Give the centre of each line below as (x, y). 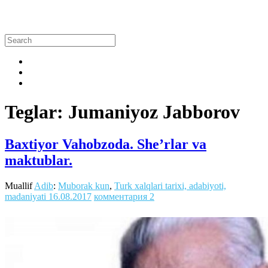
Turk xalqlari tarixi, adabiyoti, (170, 185)
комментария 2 (124, 196)
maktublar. (39, 160)
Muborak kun (84, 185)
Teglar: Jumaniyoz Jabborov (122, 112)
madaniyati (25, 196)
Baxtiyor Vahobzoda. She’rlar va (106, 144)
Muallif (19, 185)
